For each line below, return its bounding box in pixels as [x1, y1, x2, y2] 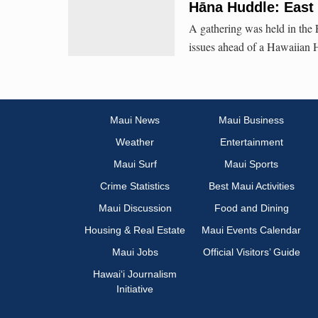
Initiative [116, 283, 153, 295]
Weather [116, 136, 154, 148]
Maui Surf [113, 158, 157, 170]
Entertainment [219, 136, 283, 148]
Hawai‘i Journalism [93, 268, 177, 280]
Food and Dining [214, 202, 289, 214]
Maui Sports [224, 158, 278, 170]
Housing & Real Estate [84, 224, 185, 236]
